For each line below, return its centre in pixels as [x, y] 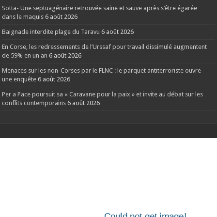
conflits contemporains [34, 103]
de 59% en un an [25, 55]
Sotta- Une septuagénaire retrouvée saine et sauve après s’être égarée [100, 8]
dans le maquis [23, 16]
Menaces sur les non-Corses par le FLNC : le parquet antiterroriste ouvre [102, 70]
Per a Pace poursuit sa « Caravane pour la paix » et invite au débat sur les [103, 94]
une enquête [19, 79]
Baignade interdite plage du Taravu [51, 31]
